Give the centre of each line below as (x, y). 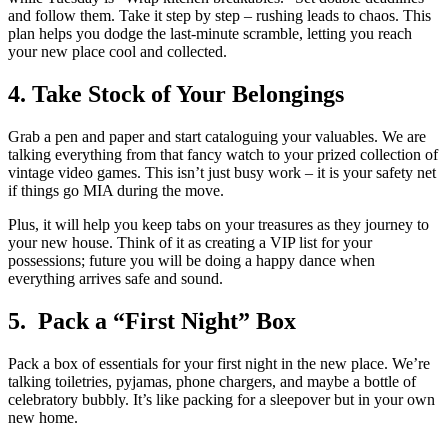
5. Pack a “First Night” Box (152, 321)
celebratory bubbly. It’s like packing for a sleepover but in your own (221, 399)
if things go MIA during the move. (116, 191)
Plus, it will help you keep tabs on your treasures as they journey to (218, 225)
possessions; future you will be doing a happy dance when (191, 261)
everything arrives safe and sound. (115, 279)
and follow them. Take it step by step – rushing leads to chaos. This (219, 16)
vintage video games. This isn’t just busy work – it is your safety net (222, 173)
